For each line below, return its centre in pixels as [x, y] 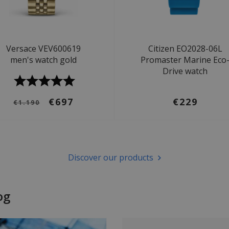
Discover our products [110, 157]
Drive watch [185, 71]
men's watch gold [43, 60]
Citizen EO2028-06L [185, 49]
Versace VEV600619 [43, 49]
